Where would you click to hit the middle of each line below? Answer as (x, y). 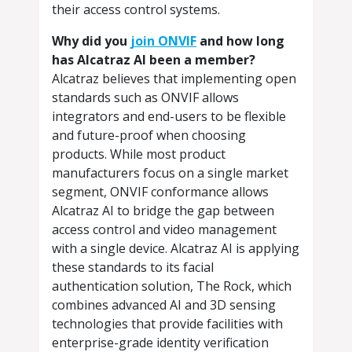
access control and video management (164, 230)
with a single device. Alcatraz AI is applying (176, 249)
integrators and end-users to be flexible (169, 117)
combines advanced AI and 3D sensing (164, 305)
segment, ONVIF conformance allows (160, 192)
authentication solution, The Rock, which (172, 286)
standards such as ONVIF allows (145, 98)
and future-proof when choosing (149, 136)
